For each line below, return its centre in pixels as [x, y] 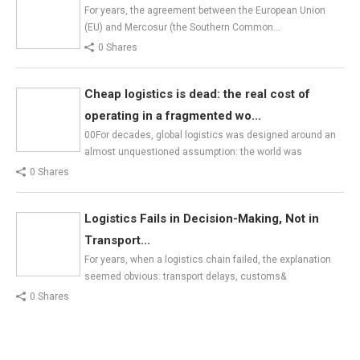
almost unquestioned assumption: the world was [193, 151]
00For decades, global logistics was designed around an [210, 135]
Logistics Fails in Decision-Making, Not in [202, 218]
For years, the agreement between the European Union [205, 10]
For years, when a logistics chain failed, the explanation [208, 259]
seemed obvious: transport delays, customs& [185, 276]
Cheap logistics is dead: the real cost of [197, 94]
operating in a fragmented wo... [173, 115]
